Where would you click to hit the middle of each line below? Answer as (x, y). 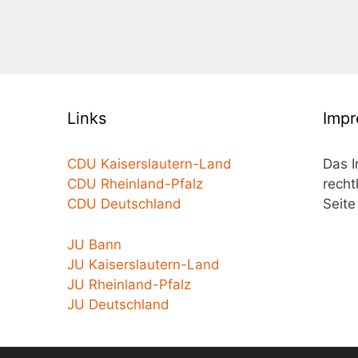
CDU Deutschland (124, 204)
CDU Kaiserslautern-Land (149, 164)
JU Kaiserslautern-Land (143, 264)
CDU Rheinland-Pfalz (135, 184)
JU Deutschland (118, 304)
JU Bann (94, 244)
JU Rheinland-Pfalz (129, 284)
